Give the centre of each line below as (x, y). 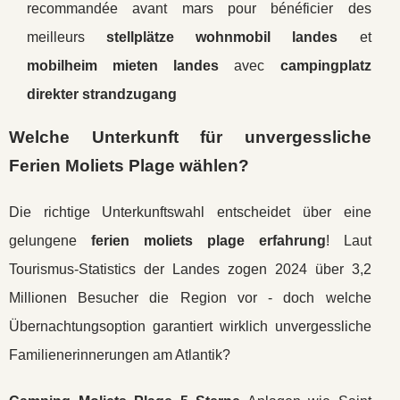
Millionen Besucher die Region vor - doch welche (190, 298)
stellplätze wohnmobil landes (222, 37)
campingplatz (325, 66)
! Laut (348, 241)
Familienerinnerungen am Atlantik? (120, 355)
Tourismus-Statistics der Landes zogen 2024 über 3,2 (190, 269)
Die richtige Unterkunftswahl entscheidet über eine (190, 212)
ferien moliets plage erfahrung (208, 241)
